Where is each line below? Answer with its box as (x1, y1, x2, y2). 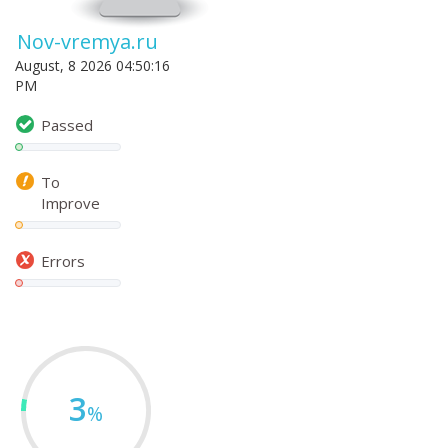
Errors (41, 250, 85, 271)
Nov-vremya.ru (17, 28, 158, 55)
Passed (41, 114, 93, 135)
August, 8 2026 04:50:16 (15, 56, 170, 75)
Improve (41, 192, 100, 213)
